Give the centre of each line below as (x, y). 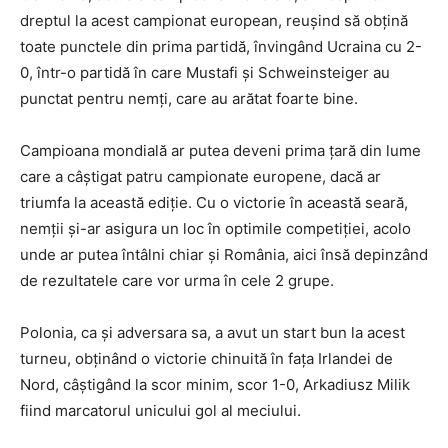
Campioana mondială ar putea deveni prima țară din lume (220, 150)
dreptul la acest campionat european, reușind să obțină (214, 20)
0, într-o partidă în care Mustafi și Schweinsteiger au (205, 72)
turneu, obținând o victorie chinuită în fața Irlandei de (206, 358)
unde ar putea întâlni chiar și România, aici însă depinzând (224, 254)
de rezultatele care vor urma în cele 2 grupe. (177, 280)
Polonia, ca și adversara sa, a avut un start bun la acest (212, 332)
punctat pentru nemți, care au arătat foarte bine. (189, 98)
